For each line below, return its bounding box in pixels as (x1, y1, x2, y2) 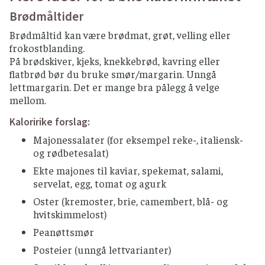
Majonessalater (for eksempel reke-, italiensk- (33, 132, 243, 146)
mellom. (9, 93, 46, 106)
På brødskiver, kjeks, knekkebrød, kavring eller (9, 54, 220, 67)
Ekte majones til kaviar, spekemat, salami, (33, 163, 223, 177)
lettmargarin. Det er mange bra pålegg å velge (9, 80, 219, 93)
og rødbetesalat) (33, 146, 111, 159)
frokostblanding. (9, 41, 85, 54)
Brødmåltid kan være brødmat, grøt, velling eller (9, 28, 231, 41)
